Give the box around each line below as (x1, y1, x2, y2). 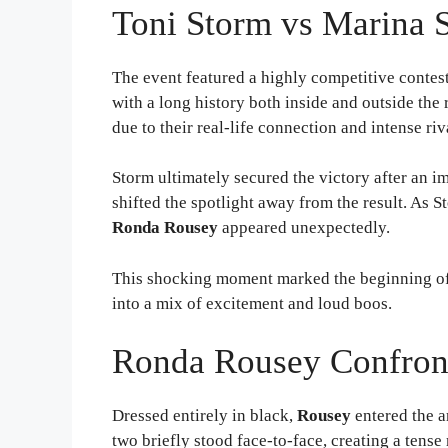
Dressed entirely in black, (112, 406, 297, 426)
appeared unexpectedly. (218, 218, 390, 238)
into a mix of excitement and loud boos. (112, 293, 392, 313)
